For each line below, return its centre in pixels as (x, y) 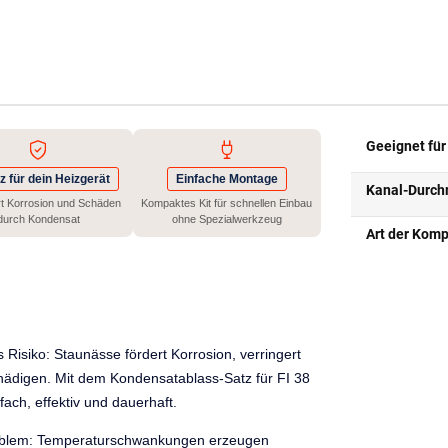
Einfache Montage (226, 178)
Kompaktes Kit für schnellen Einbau (227, 202)
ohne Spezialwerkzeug (226, 218)
